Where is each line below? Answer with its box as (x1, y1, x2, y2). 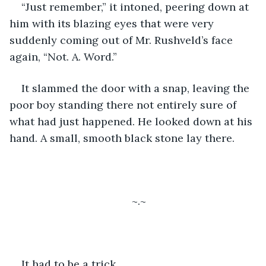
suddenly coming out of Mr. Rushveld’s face (9, 33, 236, 47)
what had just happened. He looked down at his (9, 114, 255, 128)
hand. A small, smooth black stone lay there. (9, 131, 237, 145)
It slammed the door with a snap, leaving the (21, 81, 252, 95)
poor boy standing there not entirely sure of (9, 97, 239, 112)
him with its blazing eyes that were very (9, 16, 217, 30)
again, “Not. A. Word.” (9, 49, 117, 64)
